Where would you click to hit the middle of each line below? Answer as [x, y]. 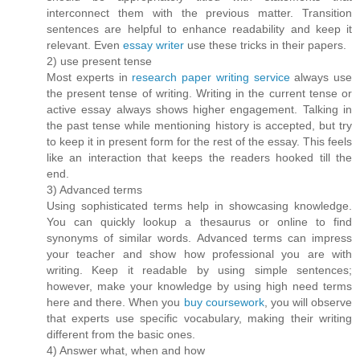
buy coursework [224, 302]
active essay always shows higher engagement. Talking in [199, 109]
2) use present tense [99, 61]
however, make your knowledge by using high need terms [199, 286]
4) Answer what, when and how [126, 350]
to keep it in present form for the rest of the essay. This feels [199, 141]
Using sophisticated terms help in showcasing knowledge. [199, 205]
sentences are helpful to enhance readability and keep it [199, 29]
